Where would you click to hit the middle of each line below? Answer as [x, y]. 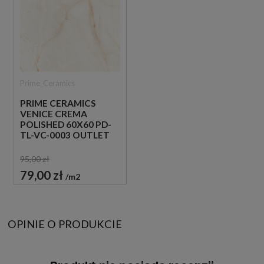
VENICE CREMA [54, 113]
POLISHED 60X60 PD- [66, 124]
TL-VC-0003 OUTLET [65, 135]
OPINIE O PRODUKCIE [65, 224]
